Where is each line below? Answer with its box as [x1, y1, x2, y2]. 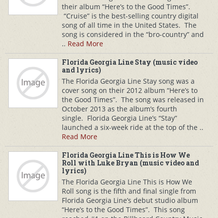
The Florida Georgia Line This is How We [62, 177, 192, 186]
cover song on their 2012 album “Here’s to [62, 86, 198, 95]
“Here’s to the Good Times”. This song [62, 205, 185, 214]
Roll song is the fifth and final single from [62, 186, 196, 196]
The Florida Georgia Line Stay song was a [62, 76, 195, 86]
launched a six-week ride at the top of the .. [62, 123, 203, 132]
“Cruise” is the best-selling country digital [62, 11, 199, 20]
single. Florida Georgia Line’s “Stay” [62, 113, 177, 123]
